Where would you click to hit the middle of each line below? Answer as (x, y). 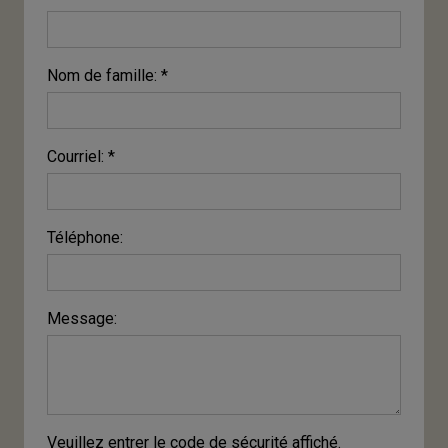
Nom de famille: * (108, 75)
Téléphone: (85, 237)
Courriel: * (81, 156)
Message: (82, 318)
